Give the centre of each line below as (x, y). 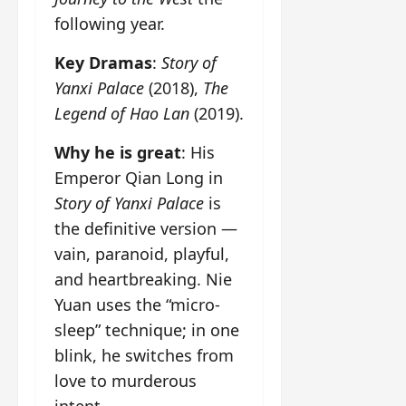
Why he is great (118, 153)
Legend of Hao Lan (122, 114)
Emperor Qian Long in (139, 178)
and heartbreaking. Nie (143, 280)
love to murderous (126, 381)
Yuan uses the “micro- (137, 305)
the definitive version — (146, 229)
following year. (110, 24)
